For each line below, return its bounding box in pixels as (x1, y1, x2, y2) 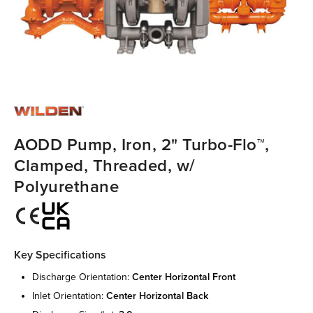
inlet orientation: (32, 289, 106, 302)
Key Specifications (14, 247, 106, 262)
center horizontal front (132, 270, 235, 283)
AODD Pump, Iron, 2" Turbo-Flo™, (14, 134, 270, 155)
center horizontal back (106, 289, 208, 302)
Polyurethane (14, 176, 119, 197)
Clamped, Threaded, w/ (14, 155, 196, 176)
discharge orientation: (32, 270, 132, 283)
